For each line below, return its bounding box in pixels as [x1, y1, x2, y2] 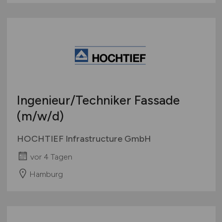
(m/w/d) [16, 109, 64, 124]
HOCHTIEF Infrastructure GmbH [16, 133, 151, 145]
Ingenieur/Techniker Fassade [16, 93, 180, 108]
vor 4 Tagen [30, 152, 72, 162]
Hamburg [29, 169, 63, 179]
